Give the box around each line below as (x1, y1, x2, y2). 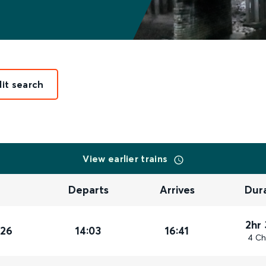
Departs (68, 183, 109, 197)
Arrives (160, 183, 195, 197)
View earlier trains (83, 153, 170, 164)
